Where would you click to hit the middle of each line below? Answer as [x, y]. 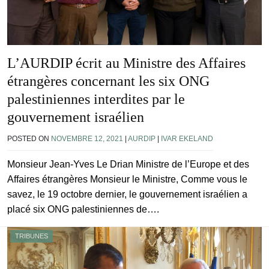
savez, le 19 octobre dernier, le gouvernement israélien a [127, 195]
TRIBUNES [32, 236]
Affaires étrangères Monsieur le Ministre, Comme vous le [127, 180]
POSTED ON [29, 139]
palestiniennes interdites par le [96, 99]
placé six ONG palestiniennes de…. [83, 210]
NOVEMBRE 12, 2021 [87, 139]
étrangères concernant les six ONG [108, 81]
